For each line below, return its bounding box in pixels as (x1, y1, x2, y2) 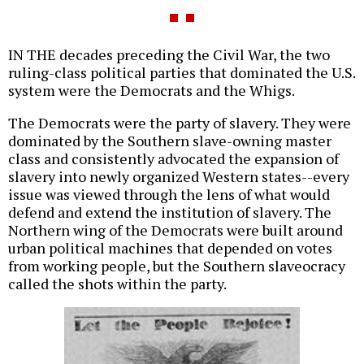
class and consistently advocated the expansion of (8, 149, 339, 169)
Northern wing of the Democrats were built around (8, 220, 343, 240)
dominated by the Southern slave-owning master (8, 131, 331, 151)
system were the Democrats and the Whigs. (8, 80, 295, 101)
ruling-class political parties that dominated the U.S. (8, 63, 355, 83)
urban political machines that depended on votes (8, 238, 332, 258)
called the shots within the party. (8, 274, 227, 294)
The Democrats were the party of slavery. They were (8, 113, 351, 133)
